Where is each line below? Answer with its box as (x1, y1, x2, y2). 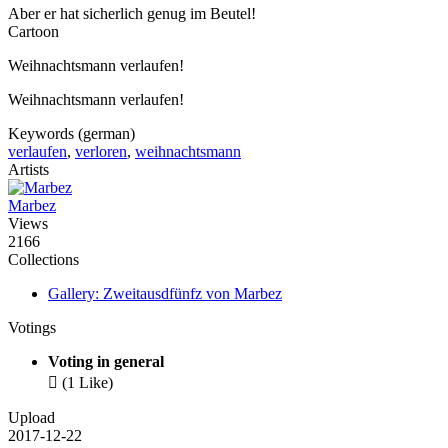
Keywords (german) (8, 125, 135, 143)
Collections (8, 251, 79, 269)
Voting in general (48, 353, 164, 371)
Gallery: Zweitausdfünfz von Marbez (48, 285, 282, 303)
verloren (75, 143, 127, 161)
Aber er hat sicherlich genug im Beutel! (8, 5, 256, 23)
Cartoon (8, 23, 59, 41)
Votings (8, 319, 56, 337)
